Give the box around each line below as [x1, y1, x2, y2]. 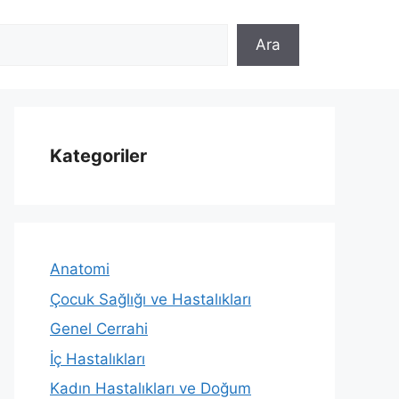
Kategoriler [50, 145, 147, 167]
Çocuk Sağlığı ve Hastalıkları [50, 289, 251, 308]
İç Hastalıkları [50, 349, 145, 368]
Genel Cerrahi [50, 320, 148, 338]
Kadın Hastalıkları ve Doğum [50, 379, 251, 397]
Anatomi [50, 260, 110, 278]
